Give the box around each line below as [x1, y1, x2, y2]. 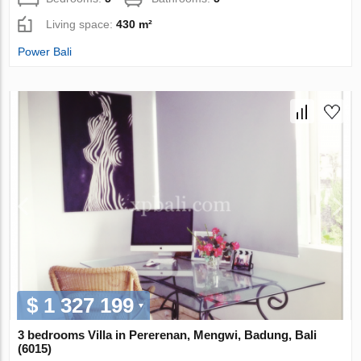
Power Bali [18, 45, 73, 59]
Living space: [46, 18, 117, 31]
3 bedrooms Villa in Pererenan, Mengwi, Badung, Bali [18, 327, 317, 342]
